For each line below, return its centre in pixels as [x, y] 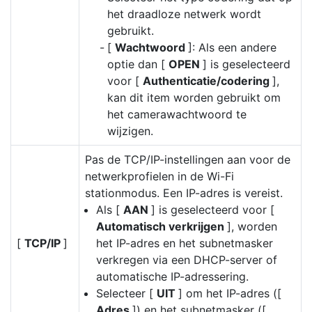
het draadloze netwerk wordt [184, 14]
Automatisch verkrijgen [162, 226]
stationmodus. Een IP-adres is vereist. [184, 193]
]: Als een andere [232, 47]
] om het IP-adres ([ [230, 293]
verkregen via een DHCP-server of [187, 260]
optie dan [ [138, 64]
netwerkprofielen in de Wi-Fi [159, 176]
